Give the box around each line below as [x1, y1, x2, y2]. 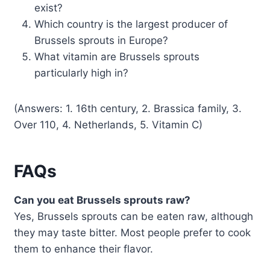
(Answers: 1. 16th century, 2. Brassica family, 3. [14, 102, 242, 115]
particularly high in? [34, 66, 129, 79]
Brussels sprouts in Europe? [34, 34, 169, 46]
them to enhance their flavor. [14, 242, 154, 255]
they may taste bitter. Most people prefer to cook [14, 226, 251, 239]
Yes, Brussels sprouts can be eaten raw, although [14, 210, 254, 222]
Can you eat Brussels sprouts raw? [14, 193, 191, 206]
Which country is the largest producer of [34, 17, 228, 30]
